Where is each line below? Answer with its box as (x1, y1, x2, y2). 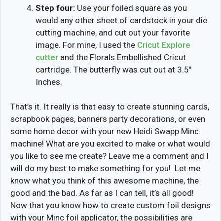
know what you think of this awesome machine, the (10, 176, 199, 186)
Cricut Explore (137, 39, 190, 50)
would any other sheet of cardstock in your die (36, 15, 207, 25)
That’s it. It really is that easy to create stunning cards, (10, 102, 209, 112)
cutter (36, 52, 58, 62)
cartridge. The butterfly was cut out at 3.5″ (36, 64, 191, 74)
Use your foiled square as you (75, 2, 187, 13)
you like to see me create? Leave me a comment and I (10, 151, 209, 161)
